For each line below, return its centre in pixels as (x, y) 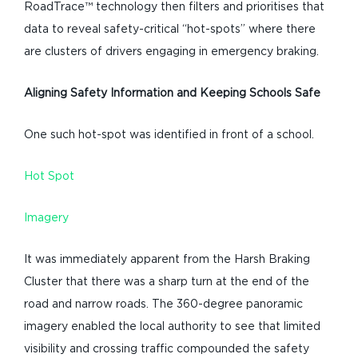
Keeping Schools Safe (260, 93)
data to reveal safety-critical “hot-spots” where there (170, 30)
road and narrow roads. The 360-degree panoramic (163, 304)
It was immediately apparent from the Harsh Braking (167, 260)
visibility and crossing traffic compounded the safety (167, 349)
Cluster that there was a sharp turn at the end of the (167, 282)
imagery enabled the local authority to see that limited (172, 327)
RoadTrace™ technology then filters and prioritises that (174, 7)
